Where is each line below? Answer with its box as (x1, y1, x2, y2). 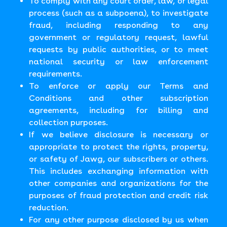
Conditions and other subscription (29, 93, 208, 103)
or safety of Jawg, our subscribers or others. (29, 154, 208, 164)
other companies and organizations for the (29, 178, 208, 188)
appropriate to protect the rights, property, (29, 142, 208, 152)
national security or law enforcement (29, 57, 208, 66)
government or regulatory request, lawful (29, 32, 208, 42)
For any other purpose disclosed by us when (29, 215, 208, 224)
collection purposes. (29, 118, 108, 127)
